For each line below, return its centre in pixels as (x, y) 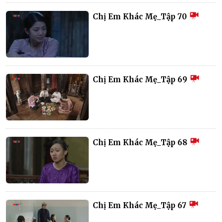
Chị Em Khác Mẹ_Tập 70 (141, 16)
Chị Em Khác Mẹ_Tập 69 (141, 79)
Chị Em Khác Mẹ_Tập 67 (141, 205)
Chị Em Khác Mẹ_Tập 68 (141, 142)
